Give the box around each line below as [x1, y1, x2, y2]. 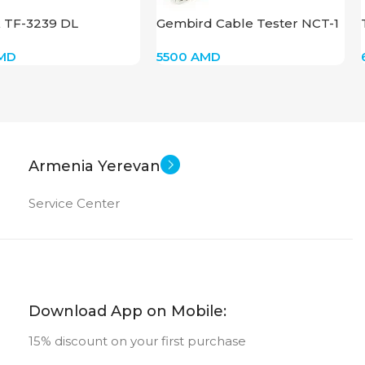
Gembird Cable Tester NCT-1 [156, 15, 340, 31]
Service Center [29, 195, 120, 211]
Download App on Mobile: [29, 301, 226, 320]
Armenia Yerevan [29, 156, 161, 175]
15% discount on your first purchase [29, 332, 246, 349]
